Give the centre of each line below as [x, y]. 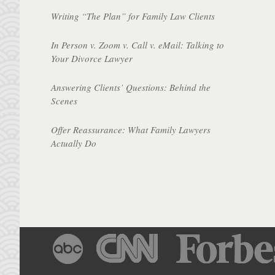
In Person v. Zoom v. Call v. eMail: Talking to [138, 45]
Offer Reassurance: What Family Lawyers [131, 129]
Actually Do [74, 143]
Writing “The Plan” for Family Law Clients [133, 16]
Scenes [64, 100]
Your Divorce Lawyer [92, 58]
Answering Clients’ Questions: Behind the [131, 87]
